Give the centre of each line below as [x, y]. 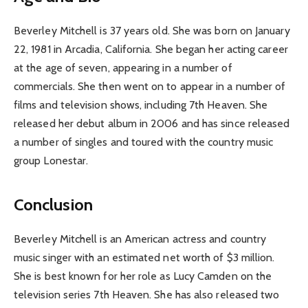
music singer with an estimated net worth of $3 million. [144, 257]
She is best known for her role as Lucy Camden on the [143, 276]
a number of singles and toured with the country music [144, 142]
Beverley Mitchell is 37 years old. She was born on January [152, 31]
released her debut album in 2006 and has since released [152, 124]
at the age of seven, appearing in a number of [123, 68]
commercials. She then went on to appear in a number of [150, 87]
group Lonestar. [51, 161]
